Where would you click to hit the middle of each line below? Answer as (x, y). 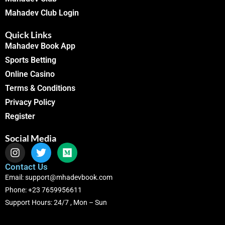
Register (20, 117)
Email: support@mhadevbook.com (59, 178)
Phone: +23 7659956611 (43, 190)
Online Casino (30, 74)
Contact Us (26, 167)
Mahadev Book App (40, 46)
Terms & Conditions (40, 88)
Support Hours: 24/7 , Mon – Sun (56, 203)
